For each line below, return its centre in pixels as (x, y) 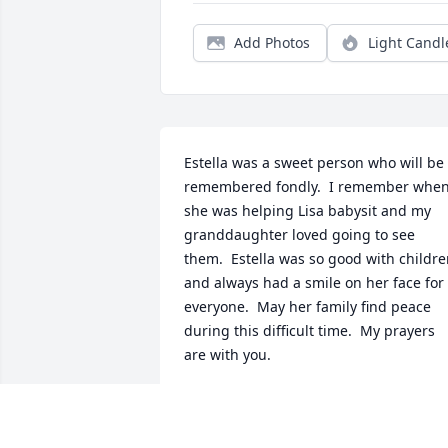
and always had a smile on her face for (314, 283)
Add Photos (272, 43)
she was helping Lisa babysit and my (307, 211)
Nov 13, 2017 (227, 421)
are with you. (227, 355)
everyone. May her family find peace (307, 307)
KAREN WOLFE (234, 401)
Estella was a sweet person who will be (314, 163)
